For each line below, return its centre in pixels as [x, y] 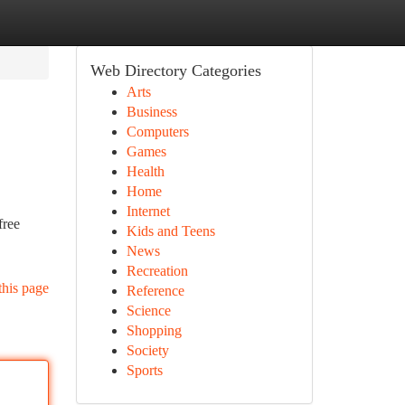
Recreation [157, 271]
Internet [148, 211]
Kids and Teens [170, 231]
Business [151, 112]
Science [148, 311]
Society [147, 350]
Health [145, 171]
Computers [157, 132]
